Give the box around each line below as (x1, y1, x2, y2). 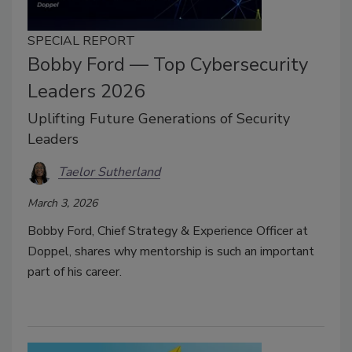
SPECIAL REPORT (27, 31, 135, 49)
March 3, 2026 (27, 195, 97, 211)
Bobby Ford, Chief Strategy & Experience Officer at (27, 222, 308, 240)
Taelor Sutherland (58, 163, 160, 181)
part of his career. (27, 262, 122, 280)
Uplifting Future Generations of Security (27, 108, 290, 128)
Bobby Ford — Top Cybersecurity (27, 51, 308, 77)
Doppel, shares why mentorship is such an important (27, 242, 314, 260)
